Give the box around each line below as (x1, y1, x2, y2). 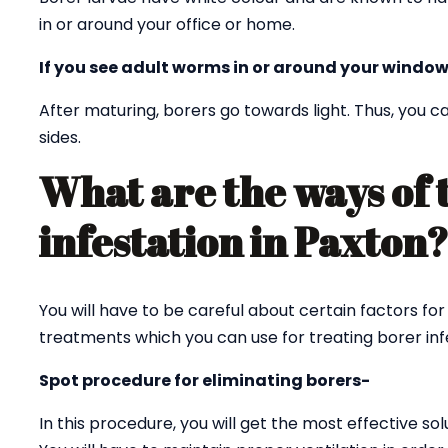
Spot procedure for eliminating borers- (39, 369, 370, 392)
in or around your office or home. (39, 13, 295, 36)
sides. (39, 126, 81, 149)
